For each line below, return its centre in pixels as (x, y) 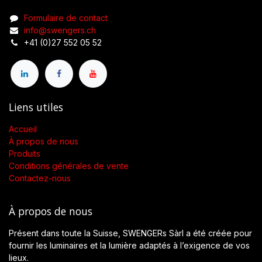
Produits (25, 154)
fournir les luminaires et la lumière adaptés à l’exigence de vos (129, 246)
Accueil (23, 129)
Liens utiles (36, 107)
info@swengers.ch (60, 30)
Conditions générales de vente (69, 166)
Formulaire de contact (66, 18)
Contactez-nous (40, 178)
